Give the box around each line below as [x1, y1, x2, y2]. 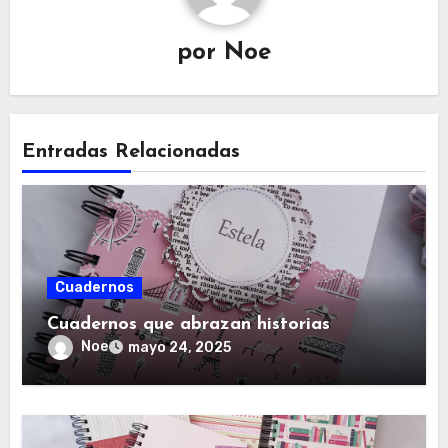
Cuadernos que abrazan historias [47, 314, 331, 334]
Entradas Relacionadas [22, 141, 241, 162]
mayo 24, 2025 [128, 338, 232, 356]
